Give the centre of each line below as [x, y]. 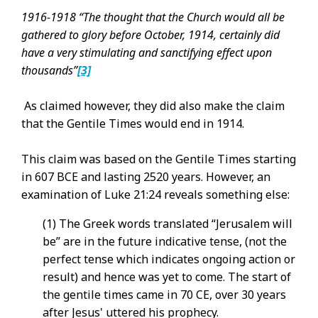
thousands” [49, 70]
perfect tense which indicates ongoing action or [169, 259]
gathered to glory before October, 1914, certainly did [150, 35]
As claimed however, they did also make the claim [154, 106]
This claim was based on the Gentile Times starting [159, 159]
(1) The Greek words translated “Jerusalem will [168, 224]
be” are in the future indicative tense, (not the [165, 241]
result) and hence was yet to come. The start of [167, 277]
